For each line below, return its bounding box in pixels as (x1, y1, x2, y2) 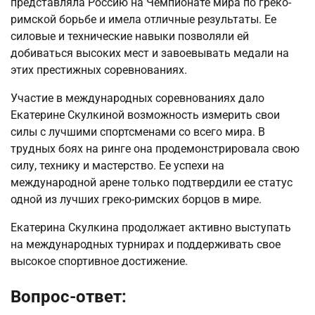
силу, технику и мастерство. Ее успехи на (11, 159, 224, 173)
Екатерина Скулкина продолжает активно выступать (11, 221, 291, 235)
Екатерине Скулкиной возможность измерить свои (11, 108, 280, 122)
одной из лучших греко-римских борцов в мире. (11, 193, 262, 207)
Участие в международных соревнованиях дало (11, 91, 264, 105)
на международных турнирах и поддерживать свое (11, 238, 281, 252)
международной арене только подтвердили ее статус (11, 176, 292, 190)
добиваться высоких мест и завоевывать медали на (11, 46, 289, 60)
